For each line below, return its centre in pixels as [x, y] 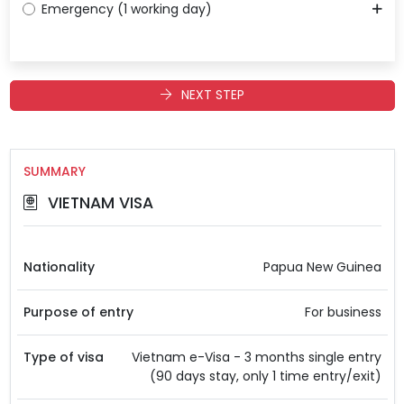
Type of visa [63, 357]
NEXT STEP [211, 95]
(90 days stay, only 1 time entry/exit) [265, 376]
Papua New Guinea [322, 266]
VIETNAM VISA [98, 202]
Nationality [59, 266]
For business [343, 312]
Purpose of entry [78, 312]
